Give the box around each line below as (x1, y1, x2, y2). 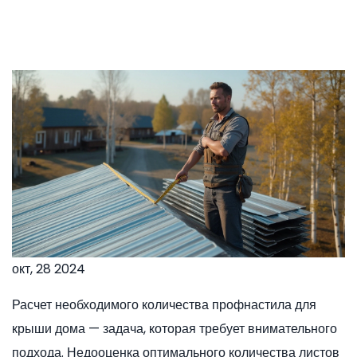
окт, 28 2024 (12, 260, 85, 279)
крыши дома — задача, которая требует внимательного (12, 320, 337, 339)
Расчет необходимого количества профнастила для (12, 296, 316, 315)
